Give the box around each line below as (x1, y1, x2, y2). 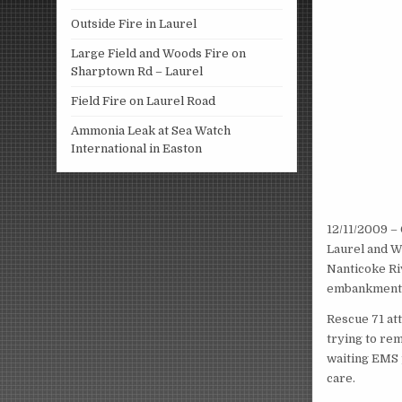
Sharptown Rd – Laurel (71, 65, 204, 78)
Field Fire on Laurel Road (71, 94, 216, 108)
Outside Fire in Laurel (71, 17, 197, 31)
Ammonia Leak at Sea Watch (71, 124, 232, 137)
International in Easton (71, 142, 203, 155)
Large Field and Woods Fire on (71, 47, 247, 60)
